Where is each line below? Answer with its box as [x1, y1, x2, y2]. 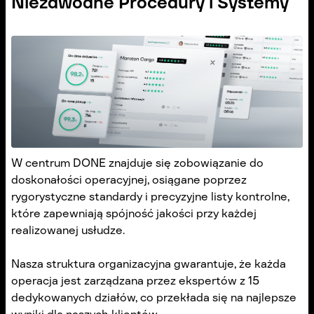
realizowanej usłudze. [11, 222, 125, 238]
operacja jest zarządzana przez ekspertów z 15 [11, 273, 259, 288]
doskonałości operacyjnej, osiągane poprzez [11, 172, 247, 187]
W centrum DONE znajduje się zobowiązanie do [11, 155, 264, 170]
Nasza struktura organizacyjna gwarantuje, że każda [11, 256, 286, 271]
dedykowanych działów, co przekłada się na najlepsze [11, 289, 296, 305]
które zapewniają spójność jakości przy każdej [11, 205, 257, 221]
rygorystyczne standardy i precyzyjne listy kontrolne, [11, 189, 289, 204]
